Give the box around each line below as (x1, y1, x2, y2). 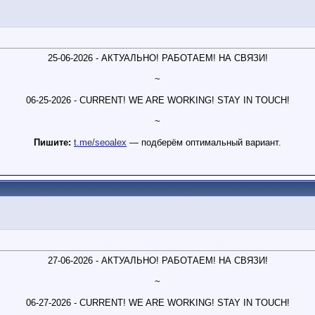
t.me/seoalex (74, 137, 127, 148)
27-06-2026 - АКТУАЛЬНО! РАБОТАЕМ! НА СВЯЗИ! (47, 255, 268, 266)
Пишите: (34, 137, 71, 148)
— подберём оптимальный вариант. (127, 137, 281, 148)
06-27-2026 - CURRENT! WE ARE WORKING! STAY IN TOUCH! (25, 297, 290, 309)
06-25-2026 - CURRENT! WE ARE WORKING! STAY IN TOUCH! (25, 95, 290, 106)
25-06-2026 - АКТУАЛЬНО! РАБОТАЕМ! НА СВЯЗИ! (47, 53, 268, 64)
